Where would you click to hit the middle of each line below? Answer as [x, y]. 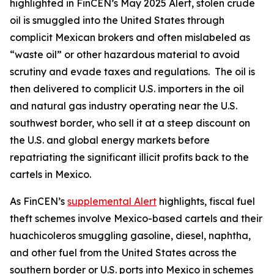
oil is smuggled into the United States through [117, 20]
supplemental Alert [112, 201]
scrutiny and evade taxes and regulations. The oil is [132, 72]
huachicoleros [44, 235]
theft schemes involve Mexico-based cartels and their [136, 218]
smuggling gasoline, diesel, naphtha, [165, 235]
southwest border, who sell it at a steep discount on [130, 123]
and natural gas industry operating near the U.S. [124, 106]
